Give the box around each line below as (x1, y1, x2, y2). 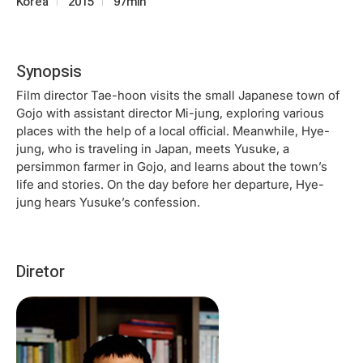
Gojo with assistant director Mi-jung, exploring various (16, 105, 324, 121)
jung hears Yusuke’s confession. (16, 194, 200, 210)
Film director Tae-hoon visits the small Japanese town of (16, 87, 340, 103)
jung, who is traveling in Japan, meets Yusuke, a (16, 140, 289, 156)
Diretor (16, 261, 65, 281)
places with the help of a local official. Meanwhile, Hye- (16, 122, 330, 139)
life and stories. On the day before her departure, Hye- (16, 176, 324, 192)
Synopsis (16, 61, 82, 81)
